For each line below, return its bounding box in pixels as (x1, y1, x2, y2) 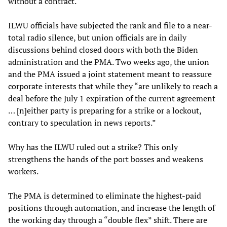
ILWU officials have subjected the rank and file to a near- (8, 19, 212, 31)
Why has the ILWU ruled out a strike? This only (8, 141, 178, 153)
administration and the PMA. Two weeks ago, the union (8, 56, 209, 67)
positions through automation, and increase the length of (8, 202, 215, 213)
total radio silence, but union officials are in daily (8, 31, 186, 43)
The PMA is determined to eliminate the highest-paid (8, 190, 201, 201)
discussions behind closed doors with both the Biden (8, 44, 198, 55)
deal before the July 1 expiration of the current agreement (8, 92, 215, 104)
